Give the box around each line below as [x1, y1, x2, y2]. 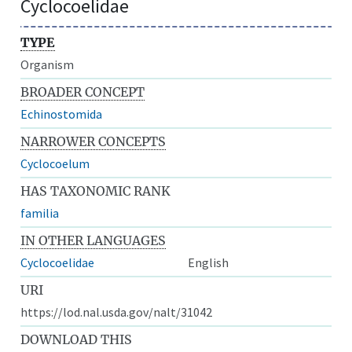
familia [20, 204, 60, 221]
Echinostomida [20, 105, 103, 122]
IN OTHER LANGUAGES [20, 232, 167, 248]
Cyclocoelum [20, 155, 90, 171]
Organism [20, 56, 75, 72]
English [188, 254, 229, 270]
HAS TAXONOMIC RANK [20, 182, 171, 199]
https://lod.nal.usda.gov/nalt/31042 [20, 303, 213, 320]
